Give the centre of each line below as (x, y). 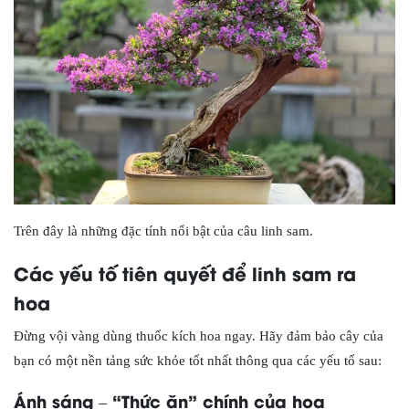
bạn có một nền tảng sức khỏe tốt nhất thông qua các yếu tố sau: (198, 361)
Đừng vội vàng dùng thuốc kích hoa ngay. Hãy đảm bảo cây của (199, 336)
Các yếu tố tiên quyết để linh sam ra (185, 273)
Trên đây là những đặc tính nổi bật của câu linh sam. (163, 231)
